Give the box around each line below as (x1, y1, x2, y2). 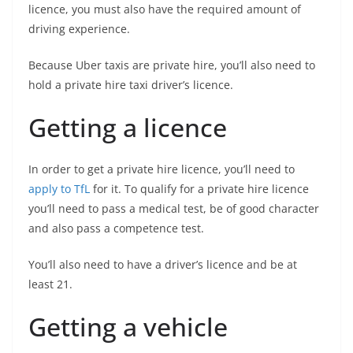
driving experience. (28, 21, 130, 37)
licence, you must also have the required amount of (28, 2, 301, 17)
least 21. (28, 277, 72, 292)
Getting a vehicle (28, 310, 228, 344)
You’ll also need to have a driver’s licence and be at (28, 257, 297, 273)
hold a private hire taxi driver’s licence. (28, 77, 233, 93)
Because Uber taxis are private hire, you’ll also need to (28, 58, 315, 73)
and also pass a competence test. (28, 221, 204, 236)
